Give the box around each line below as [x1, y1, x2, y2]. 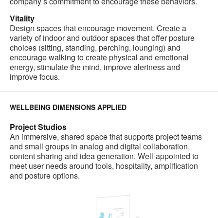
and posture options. [10, 170, 80, 182]
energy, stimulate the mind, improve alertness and [10, 61, 180, 73]
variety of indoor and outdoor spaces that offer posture [10, 32, 195, 44]
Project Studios [10, 121, 67, 133]
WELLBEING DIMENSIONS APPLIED [10, 102, 127, 112]
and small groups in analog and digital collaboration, [10, 141, 190, 152]
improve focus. [10, 71, 60, 83]
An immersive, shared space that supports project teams [10, 131, 202, 143]
